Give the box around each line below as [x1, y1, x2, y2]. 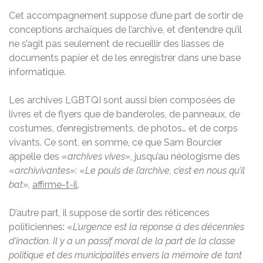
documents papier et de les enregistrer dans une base [9, 52, 241, 63]
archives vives [68, 150, 125, 162]
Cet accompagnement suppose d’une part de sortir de [9, 9, 243, 21]
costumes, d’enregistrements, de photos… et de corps [9, 122, 238, 134]
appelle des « [9, 150, 68, 162]
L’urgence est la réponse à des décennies [73, 221, 244, 232]
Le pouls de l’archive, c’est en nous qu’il [85, 164, 245, 176]
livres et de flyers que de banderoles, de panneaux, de [9, 108, 240, 120]
